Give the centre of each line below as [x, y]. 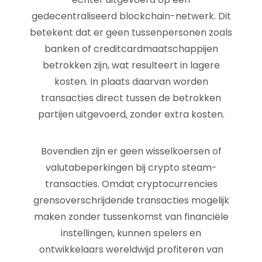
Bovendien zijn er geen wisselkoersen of [131, 151]
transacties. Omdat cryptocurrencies [131, 184]
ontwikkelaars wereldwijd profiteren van [131, 249]
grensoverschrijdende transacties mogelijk [131, 200]
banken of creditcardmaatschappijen [131, 49]
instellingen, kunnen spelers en [131, 233]
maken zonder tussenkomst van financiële [131, 217]
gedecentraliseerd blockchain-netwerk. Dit [131, 16]
